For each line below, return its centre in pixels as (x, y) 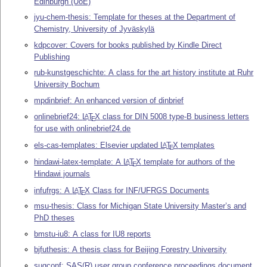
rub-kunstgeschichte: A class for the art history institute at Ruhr (144, 73)
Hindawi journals (62, 174)
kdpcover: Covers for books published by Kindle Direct (128, 45)
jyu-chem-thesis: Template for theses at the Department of (135, 17)
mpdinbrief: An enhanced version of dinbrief (109, 100)
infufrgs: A (53, 190)
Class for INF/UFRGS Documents (150, 190)
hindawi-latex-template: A (79, 162)
